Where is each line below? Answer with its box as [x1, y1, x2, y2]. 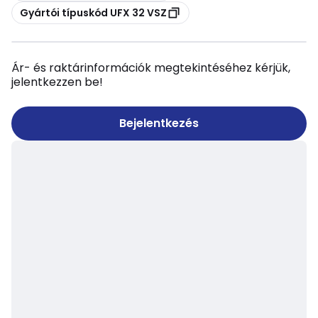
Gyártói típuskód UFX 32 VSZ [20, 5, 167, 20]
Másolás [11, 1, 51, 16]
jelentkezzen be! [11, 74, 103, 90]
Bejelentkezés [119, 115, 199, 131]
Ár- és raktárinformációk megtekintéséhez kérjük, [11, 60, 290, 76]
